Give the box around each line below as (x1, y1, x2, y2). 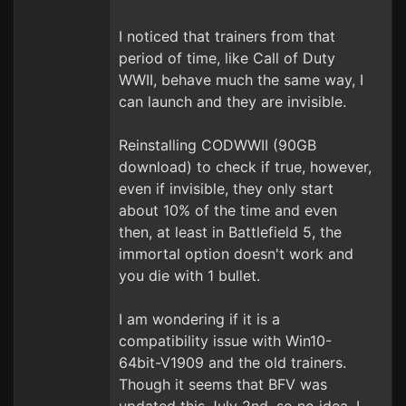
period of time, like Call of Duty (119, 49, 335, 67)
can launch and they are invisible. (119, 92, 346, 111)
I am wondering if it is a (119, 310, 280, 328)
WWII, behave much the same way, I (119, 71, 363, 89)
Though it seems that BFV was (119, 375, 327, 393)
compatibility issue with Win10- (119, 332, 332, 350)
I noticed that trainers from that (119, 27, 335, 45)
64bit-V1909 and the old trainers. (119, 353, 346, 372)
